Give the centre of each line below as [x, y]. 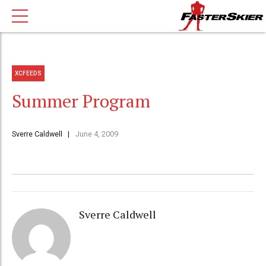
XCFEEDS [28, 73]
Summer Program [81, 101]
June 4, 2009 [96, 134]
